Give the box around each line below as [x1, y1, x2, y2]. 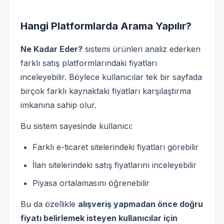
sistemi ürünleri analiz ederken [82, 43, 200, 54]
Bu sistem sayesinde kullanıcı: [20, 120, 132, 131]
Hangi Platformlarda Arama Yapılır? [20, 19, 191, 32]
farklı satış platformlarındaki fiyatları [20, 57, 157, 68]
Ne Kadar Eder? [20, 43, 82, 54]
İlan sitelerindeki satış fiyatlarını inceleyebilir [32, 159, 196, 170]
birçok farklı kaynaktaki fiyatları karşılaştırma [20, 85, 191, 96]
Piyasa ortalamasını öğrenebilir [32, 177, 149, 188]
